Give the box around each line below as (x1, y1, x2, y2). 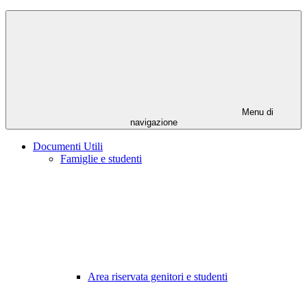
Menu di (239, 107, 273, 118)
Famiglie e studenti (60, 153, 142, 165)
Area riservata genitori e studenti (88, 271, 228, 283)
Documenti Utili (33, 140, 103, 153)
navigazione (130, 117, 177, 128)
